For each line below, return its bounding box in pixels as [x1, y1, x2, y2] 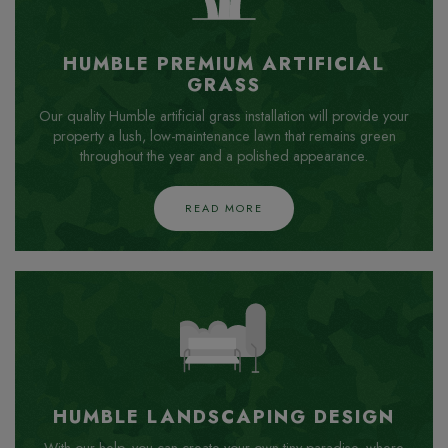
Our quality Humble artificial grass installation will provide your [39, 106, 409, 126]
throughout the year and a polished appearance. [80, 146, 368, 166]
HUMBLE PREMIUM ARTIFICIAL [63, 51, 385, 77]
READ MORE [185, 200, 263, 216]
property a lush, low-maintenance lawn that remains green [52, 126, 396, 146]
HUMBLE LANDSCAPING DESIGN [53, 404, 395, 430]
